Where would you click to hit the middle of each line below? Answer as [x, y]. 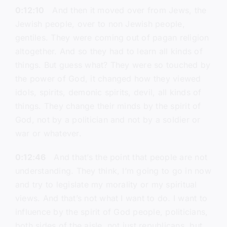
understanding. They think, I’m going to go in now [113, 171]
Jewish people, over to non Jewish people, [100, 24]
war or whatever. [48, 134]
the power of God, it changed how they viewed [108, 79]
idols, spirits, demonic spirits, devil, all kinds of [108, 92]
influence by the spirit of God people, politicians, [111, 212]
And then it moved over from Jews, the [125, 10]
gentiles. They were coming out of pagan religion [112, 38]
